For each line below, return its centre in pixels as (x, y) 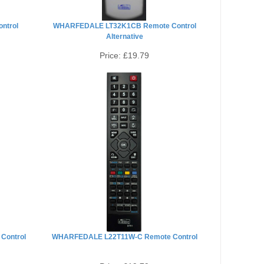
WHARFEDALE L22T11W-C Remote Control (124, 237)
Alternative (124, 37)
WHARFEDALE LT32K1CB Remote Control (124, 26)
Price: (112, 55)
